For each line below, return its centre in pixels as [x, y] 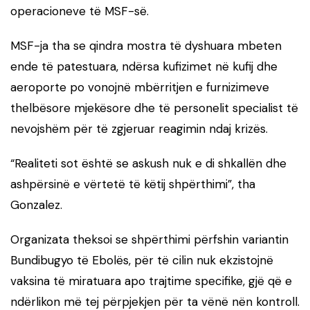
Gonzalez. [36, 204]
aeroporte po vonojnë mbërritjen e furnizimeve [140, 87]
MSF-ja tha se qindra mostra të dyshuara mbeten [146, 45]
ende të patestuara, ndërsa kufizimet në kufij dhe [144, 66]
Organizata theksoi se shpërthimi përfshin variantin [149, 239]
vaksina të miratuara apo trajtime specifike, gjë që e [151, 281]
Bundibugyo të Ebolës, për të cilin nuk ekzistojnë [142, 260]
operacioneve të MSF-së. [80, 11]
